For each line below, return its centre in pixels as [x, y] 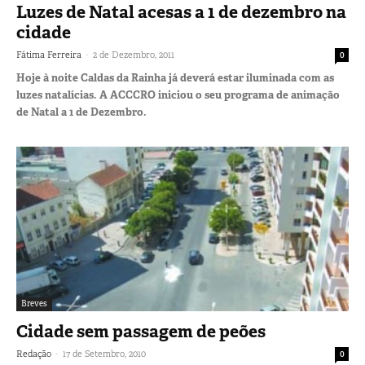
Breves [34, 303]
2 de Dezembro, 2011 [134, 55]
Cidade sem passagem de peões [141, 331]
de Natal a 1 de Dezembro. [81, 112]
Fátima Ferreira [49, 55]
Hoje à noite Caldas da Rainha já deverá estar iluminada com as [175, 78]
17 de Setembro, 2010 [104, 353]
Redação [34, 353]
